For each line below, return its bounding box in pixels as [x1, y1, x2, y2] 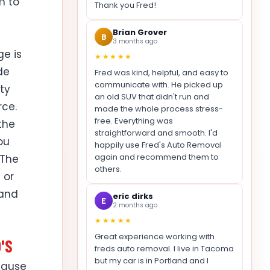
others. [95, 163, 122, 175]
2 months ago [113, 201, 157, 210]
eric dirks [113, 190, 153, 202]
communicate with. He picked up [95, 78, 223, 90]
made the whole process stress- [95, 102, 223, 115]
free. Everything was [95, 115, 173, 127]
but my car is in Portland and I [95, 254, 209, 266]
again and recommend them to [95, 151, 219, 163]
